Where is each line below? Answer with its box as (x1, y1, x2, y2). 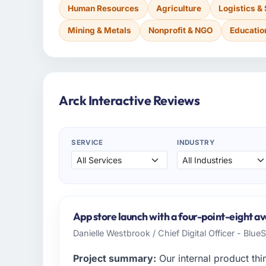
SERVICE (71, 138, 103, 147)
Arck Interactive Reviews (59, 91, 200, 109)
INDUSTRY (177, 138, 214, 147)
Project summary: (72, 252, 156, 265)
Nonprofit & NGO (148, 25, 213, 35)
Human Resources (67, 3, 139, 13)
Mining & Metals (67, 25, 131, 35)
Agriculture (156, 3, 202, 13)
